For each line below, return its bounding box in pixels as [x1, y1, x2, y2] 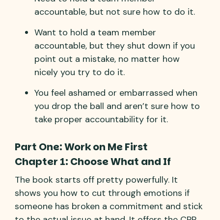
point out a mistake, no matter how [34, 53, 180, 65]
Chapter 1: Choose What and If [15, 154, 171, 168]
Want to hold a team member [34, 26, 156, 38]
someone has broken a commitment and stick [15, 200, 203, 212]
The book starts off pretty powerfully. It [15, 173, 178, 186]
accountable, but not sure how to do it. [34, 5, 195, 18]
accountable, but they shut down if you [34, 39, 195, 52]
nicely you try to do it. [34, 66, 125, 78]
